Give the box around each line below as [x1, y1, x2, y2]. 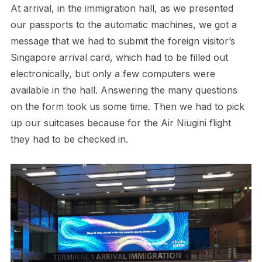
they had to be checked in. [10, 133, 128, 145]
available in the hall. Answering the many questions [10, 84, 237, 96]
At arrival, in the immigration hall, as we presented [10, 2, 233, 14]
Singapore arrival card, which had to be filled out [10, 51, 228, 63]
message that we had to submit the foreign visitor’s [10, 35, 235, 47]
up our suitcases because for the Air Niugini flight [10, 116, 231, 129]
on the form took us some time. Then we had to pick [10, 100, 244, 112]
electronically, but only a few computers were [10, 67, 215, 80]
